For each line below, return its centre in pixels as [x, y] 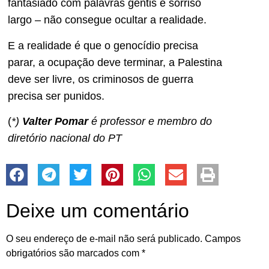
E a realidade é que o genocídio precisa [103, 45]
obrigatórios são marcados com [74, 253]
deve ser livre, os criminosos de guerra [101, 79]
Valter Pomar [55, 121]
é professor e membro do [150, 121]
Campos [223, 239]
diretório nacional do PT [65, 138]
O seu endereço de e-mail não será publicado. [104, 239]
